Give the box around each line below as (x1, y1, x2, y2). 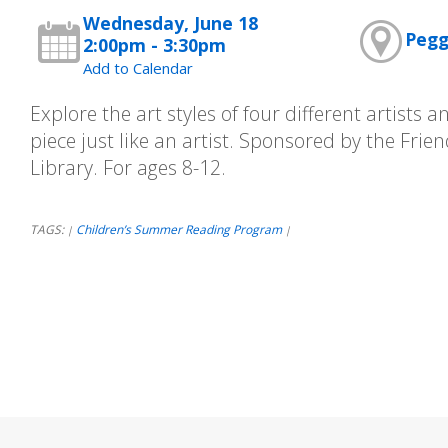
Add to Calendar (83, 58, 194, 78)
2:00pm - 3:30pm (83, 33, 227, 57)
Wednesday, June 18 (83, 11, 259, 35)
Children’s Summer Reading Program (75, 221, 282, 238)
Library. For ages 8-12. (29, 154, 226, 181)
